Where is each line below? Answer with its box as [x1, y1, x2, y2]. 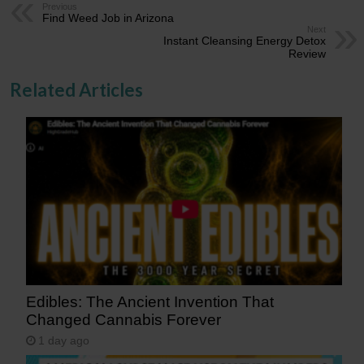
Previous [42, 2, 78, 12]
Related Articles [10, 79, 144, 102]
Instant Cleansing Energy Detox [162, 34, 326, 48]
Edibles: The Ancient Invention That [26, 292, 275, 310]
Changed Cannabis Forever [26, 310, 222, 328]
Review [288, 47, 326, 61]
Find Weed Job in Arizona [42, 11, 175, 25]
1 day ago [38, 334, 90, 347]
